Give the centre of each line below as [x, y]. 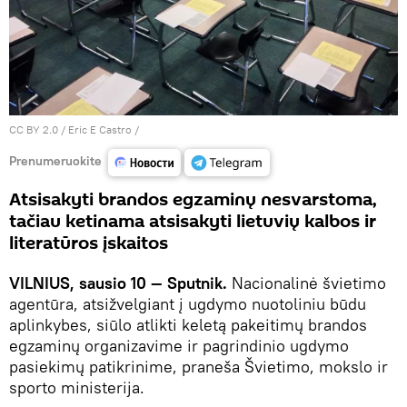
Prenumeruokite [55, 160]
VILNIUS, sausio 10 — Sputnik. [118, 283]
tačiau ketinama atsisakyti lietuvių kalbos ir [193, 222]
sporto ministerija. [77, 388]
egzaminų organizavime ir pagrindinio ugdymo [179, 346]
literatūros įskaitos [89, 244]
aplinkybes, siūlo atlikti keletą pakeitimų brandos [188, 325]
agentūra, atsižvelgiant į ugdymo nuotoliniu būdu [188, 304]
